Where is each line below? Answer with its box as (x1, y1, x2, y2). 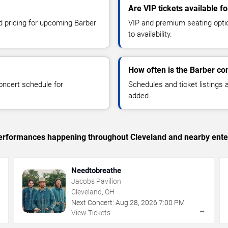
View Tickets (71, 208, 111, 217)
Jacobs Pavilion (71, 177, 122, 185)
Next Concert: (71, 198, 115, 207)
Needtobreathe (71, 165, 122, 175)
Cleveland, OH (71, 187, 115, 196)
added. (128, 91, 151, 100)
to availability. (128, 29, 172, 39)
